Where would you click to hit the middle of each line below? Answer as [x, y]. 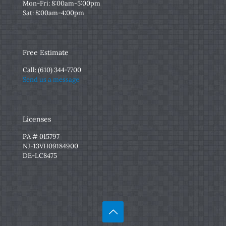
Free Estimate [46, 52]
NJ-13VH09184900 [50, 146]
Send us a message [51, 79]
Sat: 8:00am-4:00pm [53, 13]
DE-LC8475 [40, 155]
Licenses [37, 119]
